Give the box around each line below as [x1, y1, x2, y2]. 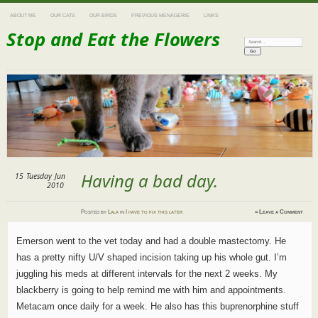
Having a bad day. [81, 169, 219, 193]
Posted [81, 209, 102, 216]
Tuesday [26, 171, 52, 182]
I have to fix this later [126, 209, 183, 216]
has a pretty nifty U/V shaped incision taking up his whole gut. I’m [16, 252, 287, 263]
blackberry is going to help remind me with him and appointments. [16, 285, 286, 296]
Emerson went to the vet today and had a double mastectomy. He [16, 236, 286, 247]
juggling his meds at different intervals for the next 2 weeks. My [16, 268, 278, 280]
